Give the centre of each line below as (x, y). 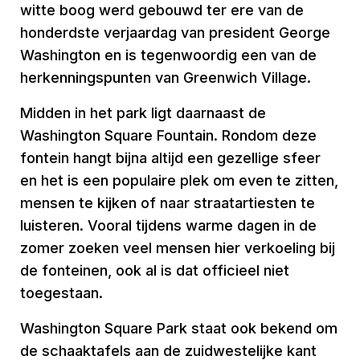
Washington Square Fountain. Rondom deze (168, 135)
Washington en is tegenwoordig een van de (168, 55)
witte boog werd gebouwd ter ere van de (162, 10)
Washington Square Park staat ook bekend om (179, 328)
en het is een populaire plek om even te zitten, (179, 180)
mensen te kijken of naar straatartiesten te (168, 203)
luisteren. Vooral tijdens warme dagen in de (168, 225)
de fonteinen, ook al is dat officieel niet (155, 270)
